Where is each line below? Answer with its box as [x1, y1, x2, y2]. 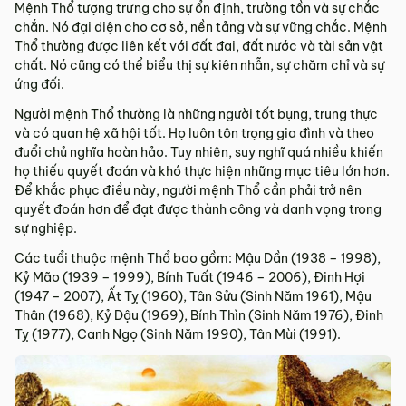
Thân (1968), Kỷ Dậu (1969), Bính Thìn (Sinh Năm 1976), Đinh [14, 307, 383, 324]
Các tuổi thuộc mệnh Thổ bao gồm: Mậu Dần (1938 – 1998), [14, 250, 381, 267]
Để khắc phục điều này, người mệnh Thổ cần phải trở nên [14, 182, 362, 199]
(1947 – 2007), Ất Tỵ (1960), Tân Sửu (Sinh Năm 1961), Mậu [14, 288, 372, 305]
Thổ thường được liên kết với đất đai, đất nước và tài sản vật [14, 38, 383, 55]
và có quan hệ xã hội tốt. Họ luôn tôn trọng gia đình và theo [14, 125, 374, 142]
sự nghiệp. [14, 220, 77, 237]
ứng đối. [14, 76, 67, 93]
